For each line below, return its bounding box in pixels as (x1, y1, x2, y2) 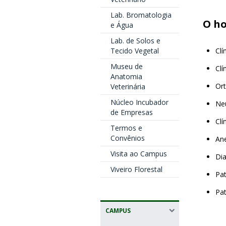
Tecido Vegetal (110, 46, 159, 55)
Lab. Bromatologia (110, 10, 172, 20)
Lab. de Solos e (110, 36, 160, 45)
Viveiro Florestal (110, 164, 162, 174)
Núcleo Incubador (110, 97, 168, 107)
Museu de (110, 62, 143, 71)
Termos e (110, 123, 142, 133)
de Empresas (110, 107, 153, 117)
